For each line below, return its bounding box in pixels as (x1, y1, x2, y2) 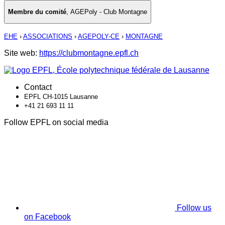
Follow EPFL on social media (4, 118, 108, 127)
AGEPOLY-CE (78, 33, 120, 41)
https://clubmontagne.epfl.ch (39, 49, 139, 58)
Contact (24, 83, 52, 92)
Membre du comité (8, 8, 66, 16)
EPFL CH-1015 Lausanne (24, 93, 98, 101)
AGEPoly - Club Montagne (70, 8, 147, 16)
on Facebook (24, 212, 71, 221)
